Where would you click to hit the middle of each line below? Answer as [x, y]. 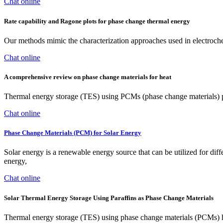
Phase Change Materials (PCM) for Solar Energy [73, 133]
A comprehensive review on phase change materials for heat [88, 77]
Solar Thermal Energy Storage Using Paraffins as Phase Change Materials [109, 198]
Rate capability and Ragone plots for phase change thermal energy [97, 21]
